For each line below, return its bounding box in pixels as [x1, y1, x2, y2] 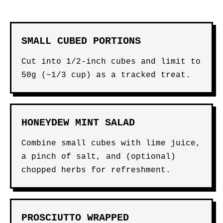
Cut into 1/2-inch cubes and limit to [21, 57, 201, 66]
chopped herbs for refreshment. [21, 166, 171, 175]
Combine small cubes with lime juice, [21, 139, 201, 148]
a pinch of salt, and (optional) [21, 152, 176, 161]
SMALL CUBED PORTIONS [21, 35, 141, 47]
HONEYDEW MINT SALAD [21, 117, 135, 128]
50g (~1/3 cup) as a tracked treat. [21, 71, 191, 80]
